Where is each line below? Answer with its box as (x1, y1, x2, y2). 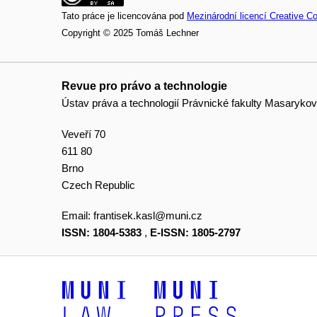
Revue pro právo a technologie (62, 80, 227, 93)
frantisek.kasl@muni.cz (93, 209, 202, 222)
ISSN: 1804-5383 (62, 226, 142, 239)
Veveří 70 (62, 127, 105, 140)
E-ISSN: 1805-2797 (150, 226, 241, 239)
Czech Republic (62, 178, 135, 191)
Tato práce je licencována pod (62, 10, 187, 21)
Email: (62, 209, 93, 222)
